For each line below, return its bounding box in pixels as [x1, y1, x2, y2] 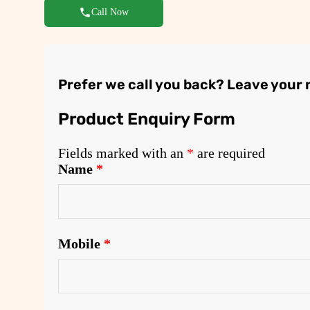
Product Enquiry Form [58, 109, 235, 129]
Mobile [58, 236, 104, 252]
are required [194, 145, 265, 161]
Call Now [91, 6, 129, 17]
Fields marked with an [58, 145, 187, 161]
